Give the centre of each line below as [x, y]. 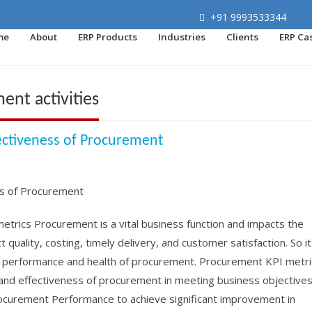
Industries [182, 37]
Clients [242, 37]
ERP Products [108, 37]
